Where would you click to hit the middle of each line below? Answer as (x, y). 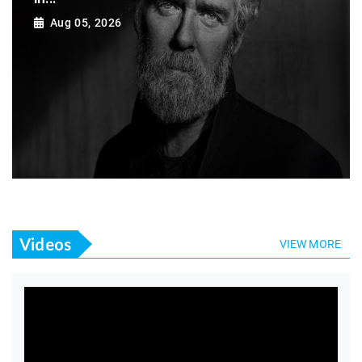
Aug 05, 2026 (86, 22)
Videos (46, 244)
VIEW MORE (310, 244)
